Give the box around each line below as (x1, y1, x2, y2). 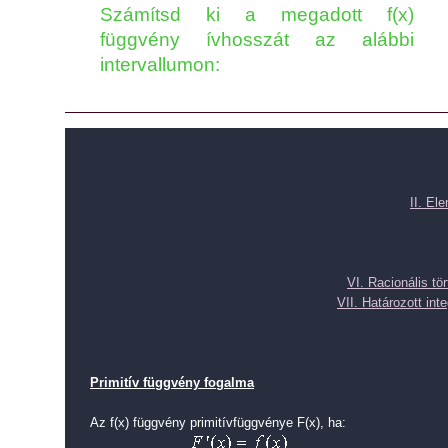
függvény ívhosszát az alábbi (100, 29, 414, 50)
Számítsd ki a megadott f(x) (100, 4, 414, 25)
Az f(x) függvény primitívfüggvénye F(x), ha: (90, 415, 346, 430)
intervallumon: (100, 54, 220, 75)
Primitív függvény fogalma (90, 375, 254, 390)
